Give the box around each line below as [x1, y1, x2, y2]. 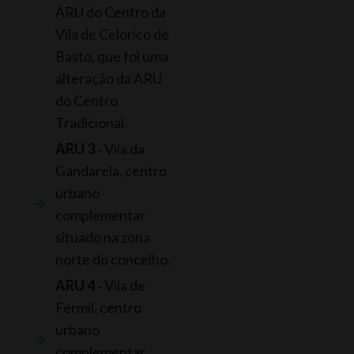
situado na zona [55, 228, 150, 246]
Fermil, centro [55, 298, 141, 316]
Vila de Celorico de [55, 24, 169, 43]
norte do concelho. [55, 250, 171, 268]
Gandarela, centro [55, 161, 167, 179]
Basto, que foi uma [55, 47, 168, 65]
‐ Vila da [95, 139, 145, 157]
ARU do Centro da [55, 2, 166, 21]
